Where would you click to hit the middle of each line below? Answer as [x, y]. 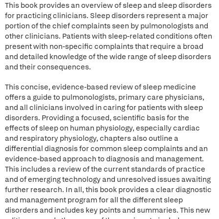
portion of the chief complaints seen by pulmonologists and [107, 26]
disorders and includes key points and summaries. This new [108, 210]
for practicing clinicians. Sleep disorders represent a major [107, 16]
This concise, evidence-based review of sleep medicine [100, 87]
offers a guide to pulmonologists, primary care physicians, [105, 97]
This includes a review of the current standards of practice [105, 169]
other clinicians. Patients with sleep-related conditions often [109, 36]
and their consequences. [48, 67]
